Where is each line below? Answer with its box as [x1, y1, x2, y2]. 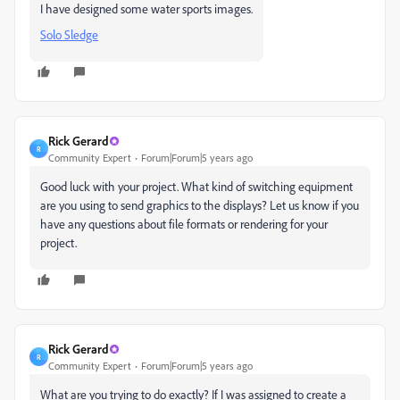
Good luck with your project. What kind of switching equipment [40, 179, 353, 194]
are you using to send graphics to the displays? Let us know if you [40, 197, 359, 212]
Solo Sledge [40, 27, 98, 42]
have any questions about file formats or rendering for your [40, 216, 328, 231]
